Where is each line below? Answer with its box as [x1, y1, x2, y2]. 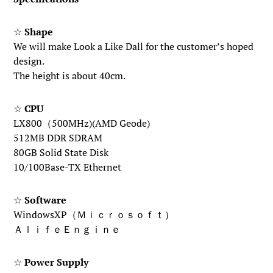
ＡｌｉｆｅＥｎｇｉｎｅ [13, 222, 121, 236]
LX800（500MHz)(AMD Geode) [13, 116, 151, 130]
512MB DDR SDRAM [13, 131, 103, 144]
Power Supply [24, 255, 89, 269]
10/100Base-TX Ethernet [13, 160, 122, 174]
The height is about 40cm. [13, 69, 126, 82]
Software [24, 193, 67, 207]
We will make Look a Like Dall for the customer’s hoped [13, 40, 254, 53]
